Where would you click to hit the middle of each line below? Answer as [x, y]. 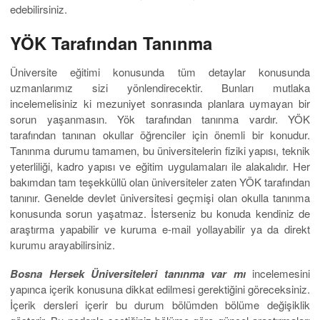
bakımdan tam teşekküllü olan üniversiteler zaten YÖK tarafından [160, 182]
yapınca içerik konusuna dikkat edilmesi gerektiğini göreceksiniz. [160, 289]
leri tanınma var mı [194, 274]
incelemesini [277, 274]
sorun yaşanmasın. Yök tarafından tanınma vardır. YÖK [160, 119]
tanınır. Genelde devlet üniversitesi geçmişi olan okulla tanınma [160, 198]
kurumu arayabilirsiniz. [62, 245]
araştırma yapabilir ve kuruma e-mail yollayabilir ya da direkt [160, 229]
